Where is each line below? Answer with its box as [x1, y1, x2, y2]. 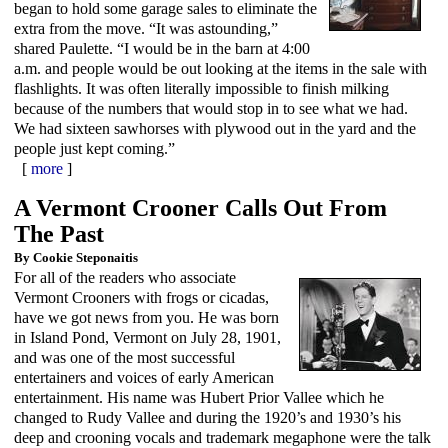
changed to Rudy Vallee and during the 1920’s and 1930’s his [14, 408, 401, 426]
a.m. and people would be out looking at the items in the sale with [14, 59, 427, 77]
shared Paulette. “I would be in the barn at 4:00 [14, 39, 310, 57]
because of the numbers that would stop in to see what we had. [14, 99, 408, 117]
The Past [14, 220, 104, 247]
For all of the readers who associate [14, 268, 236, 286]
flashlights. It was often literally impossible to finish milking [14, 79, 389, 97]
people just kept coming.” [14, 139, 175, 157]
